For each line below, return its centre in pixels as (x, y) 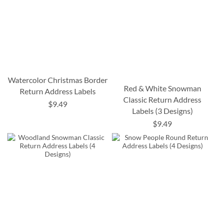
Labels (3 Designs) (162, 110)
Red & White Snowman (162, 88)
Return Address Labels (57, 91)
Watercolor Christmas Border (57, 80)
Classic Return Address (163, 99)
